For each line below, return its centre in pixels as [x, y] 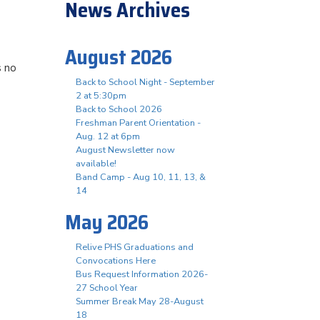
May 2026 [107, 222]
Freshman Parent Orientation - [138, 123]
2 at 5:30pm [101, 96]
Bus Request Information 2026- [142, 274]
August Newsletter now [125, 150]
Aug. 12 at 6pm [108, 136]
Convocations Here [116, 261]
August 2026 [119, 57]
